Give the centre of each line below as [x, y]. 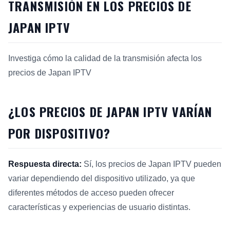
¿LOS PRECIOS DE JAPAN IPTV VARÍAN [110, 112]
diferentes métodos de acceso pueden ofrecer [91, 193]
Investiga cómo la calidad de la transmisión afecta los [105, 59]
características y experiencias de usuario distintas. [99, 207]
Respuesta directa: [45, 164]
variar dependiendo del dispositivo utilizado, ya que [102, 179]
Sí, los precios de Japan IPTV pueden [151, 164]
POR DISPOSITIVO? [60, 133]
